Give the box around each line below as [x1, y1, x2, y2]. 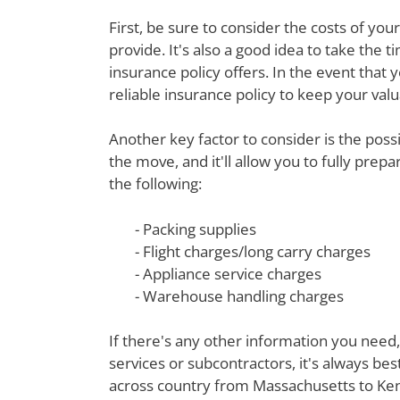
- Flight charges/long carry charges [134, 240, 371, 262]
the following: [109, 173, 202, 195]
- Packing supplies [134, 218, 256, 239]
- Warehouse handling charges [134, 285, 344, 306]
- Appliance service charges [134, 262, 321, 284]
